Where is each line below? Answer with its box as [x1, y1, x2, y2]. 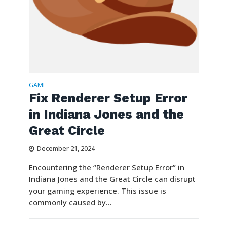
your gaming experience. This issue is [28, 185, 166, 196]
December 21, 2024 [36, 144, 95, 153]
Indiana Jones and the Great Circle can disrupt [28, 173, 196, 184]
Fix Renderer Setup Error [28, 90, 187, 105]
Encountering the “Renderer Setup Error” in [28, 162, 184, 172]
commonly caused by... [28, 197, 112, 207]
